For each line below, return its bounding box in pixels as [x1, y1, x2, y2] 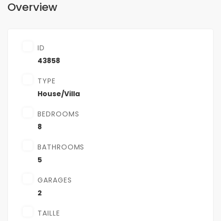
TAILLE [37, 208, 60, 219]
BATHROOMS [37, 142, 85, 152]
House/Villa [37, 89, 80, 99]
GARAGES [37, 175, 72, 185]
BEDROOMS [37, 109, 79, 119]
